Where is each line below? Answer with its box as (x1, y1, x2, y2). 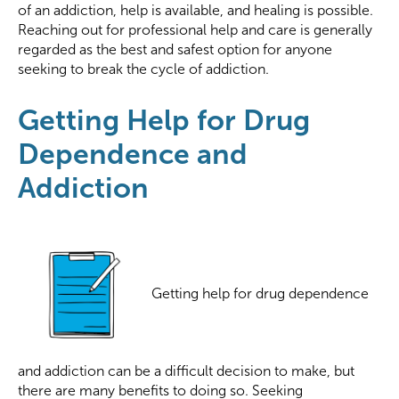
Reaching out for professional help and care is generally (18, 22, 372, 38)
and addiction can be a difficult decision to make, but (18, 363, 354, 379)
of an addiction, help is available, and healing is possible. (18, 3, 373, 19)
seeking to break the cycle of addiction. (18, 61, 269, 77)
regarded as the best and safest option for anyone (18, 42, 332, 58)
